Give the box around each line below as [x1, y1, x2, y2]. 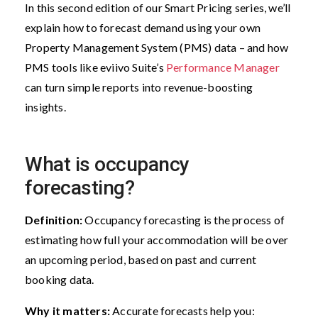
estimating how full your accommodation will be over [25, 232, 289, 246]
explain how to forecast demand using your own [25, 20, 261, 34]
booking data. [25, 272, 97, 286]
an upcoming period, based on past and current [25, 252, 257, 266]
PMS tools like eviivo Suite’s [25, 60, 166, 74]
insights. [25, 99, 69, 114]
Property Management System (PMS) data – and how [25, 40, 289, 54]
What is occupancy [25, 152, 190, 176]
